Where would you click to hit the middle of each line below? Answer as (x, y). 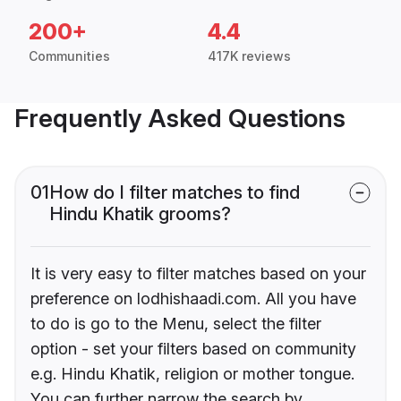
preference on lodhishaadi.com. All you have (193, 299)
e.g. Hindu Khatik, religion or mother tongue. (192, 374)
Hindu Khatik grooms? (140, 214)
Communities (69, 56)
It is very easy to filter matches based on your (198, 274)
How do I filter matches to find (175, 193)
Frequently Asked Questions (180, 119)
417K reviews (249, 56)
